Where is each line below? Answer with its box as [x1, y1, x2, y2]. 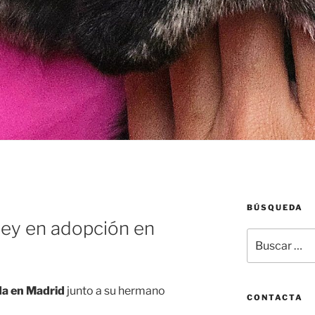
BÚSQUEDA [246, 202, 303, 213]
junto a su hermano [65, 283, 165, 297]
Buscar [245, 229, 279, 242]
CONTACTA [246, 292, 303, 302]
